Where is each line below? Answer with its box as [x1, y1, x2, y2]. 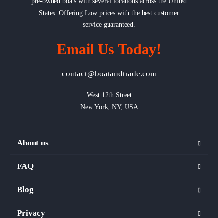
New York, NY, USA [80, 103, 138, 111]
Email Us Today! [57, 41, 161, 57]
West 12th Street [86, 91, 132, 99]
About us [17, 138, 49, 148]
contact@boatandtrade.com [61, 69, 157, 79]
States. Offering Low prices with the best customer [39, 9, 179, 17]
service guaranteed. [83, 21, 135, 29]
